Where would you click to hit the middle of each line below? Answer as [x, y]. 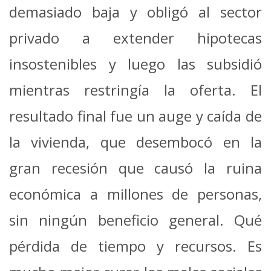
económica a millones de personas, [135, 194]
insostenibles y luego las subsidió [135, 64]
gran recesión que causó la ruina [135, 168]
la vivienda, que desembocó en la [135, 142]
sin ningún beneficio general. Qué [135, 220]
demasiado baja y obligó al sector [135, 11]
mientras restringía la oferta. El [135, 90]
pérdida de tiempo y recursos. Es [135, 246]
